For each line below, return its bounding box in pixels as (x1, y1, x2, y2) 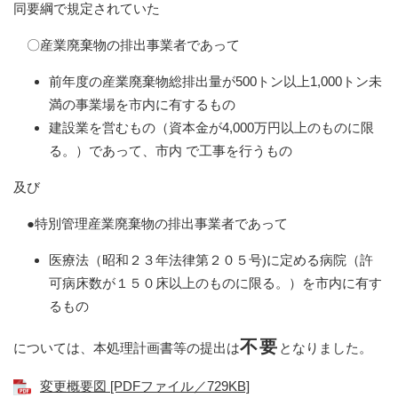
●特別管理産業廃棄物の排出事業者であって (13, 215, 288, 231)
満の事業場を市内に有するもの (49, 96, 249, 112)
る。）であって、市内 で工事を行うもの (49, 142, 319, 158)
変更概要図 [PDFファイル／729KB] (40, 378, 250, 394)
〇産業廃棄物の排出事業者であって (13, 36, 240, 52)
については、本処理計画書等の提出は (13, 339, 240, 355)
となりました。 (278, 339, 372, 355)
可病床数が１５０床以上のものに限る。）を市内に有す (49, 275, 382, 291)
